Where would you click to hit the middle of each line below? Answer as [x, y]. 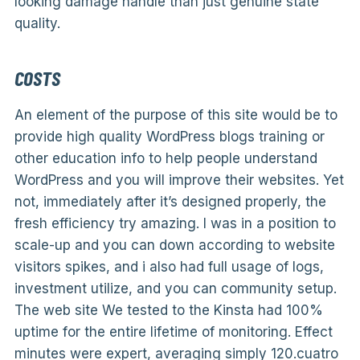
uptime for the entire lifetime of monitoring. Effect [173, 332]
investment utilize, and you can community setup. [175, 288]
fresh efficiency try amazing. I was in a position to [175, 223]
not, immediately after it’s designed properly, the [170, 202]
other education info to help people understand [166, 158]
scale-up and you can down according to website [174, 245]
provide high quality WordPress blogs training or [169, 137]
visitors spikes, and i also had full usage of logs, [169, 267]
